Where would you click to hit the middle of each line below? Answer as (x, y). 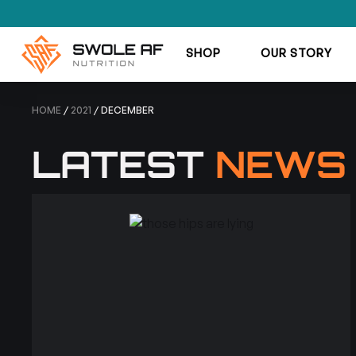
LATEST (124, 163)
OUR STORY (296, 53)
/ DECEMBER (123, 110)
